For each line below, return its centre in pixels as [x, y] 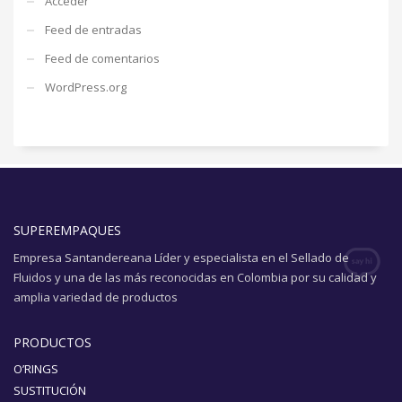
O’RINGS [36, 368]
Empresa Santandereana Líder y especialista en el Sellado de [181, 257]
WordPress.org [86, 87]
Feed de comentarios [102, 58]
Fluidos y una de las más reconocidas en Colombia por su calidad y [195, 277]
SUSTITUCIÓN [50, 390]
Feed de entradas [93, 29]
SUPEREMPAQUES [67, 230]
